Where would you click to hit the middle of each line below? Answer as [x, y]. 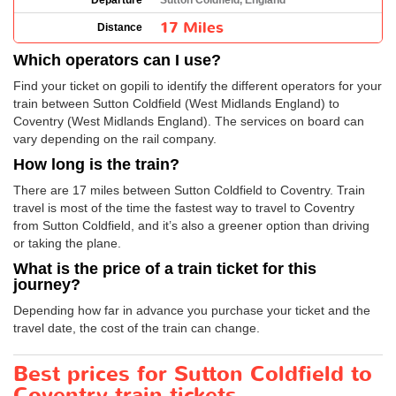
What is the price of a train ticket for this [165, 269]
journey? [47, 285]
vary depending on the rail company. [115, 139]
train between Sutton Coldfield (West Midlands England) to [176, 103]
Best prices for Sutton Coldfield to [193, 374]
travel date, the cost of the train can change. [137, 328]
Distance [120, 27]
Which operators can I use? [117, 60]
